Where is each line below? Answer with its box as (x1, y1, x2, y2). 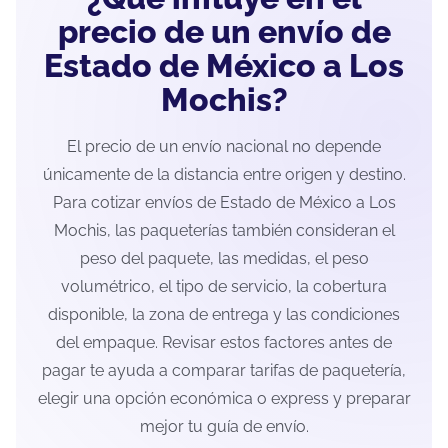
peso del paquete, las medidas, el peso (79, 249, 369, 269)
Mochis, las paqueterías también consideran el (53, 221, 395, 241)
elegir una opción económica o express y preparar (37, 389, 411, 409)
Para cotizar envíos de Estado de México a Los (52, 193, 396, 213)
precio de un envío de (57, 13, 391, 51)
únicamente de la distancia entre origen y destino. (42, 165, 406, 185)
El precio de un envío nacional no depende (67, 137, 381, 157)
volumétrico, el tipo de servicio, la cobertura (61, 277, 387, 297)
